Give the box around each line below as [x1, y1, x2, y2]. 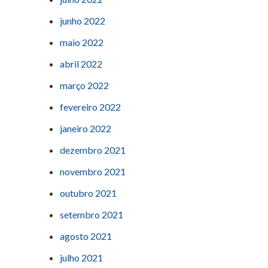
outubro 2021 [60, 187, 117, 199]
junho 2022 [60, 15, 105, 27]
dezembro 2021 [60, 144, 126, 156]
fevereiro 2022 [60, 101, 121, 113]
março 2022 [60, 80, 109, 92]
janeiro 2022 [60, 123, 111, 135]
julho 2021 [60, 252, 103, 264]
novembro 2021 [60, 166, 126, 178]
